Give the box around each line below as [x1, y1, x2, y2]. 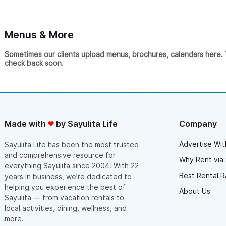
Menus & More [5, 28, 74, 41]
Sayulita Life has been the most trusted [5, 140, 139, 149]
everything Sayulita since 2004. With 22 [5, 161, 139, 170]
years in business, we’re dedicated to [5, 172, 132, 181]
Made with [5, 118, 48, 129]
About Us [179, 186, 210, 195]
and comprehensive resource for [5, 150, 116, 159]
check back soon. [5, 58, 64, 67]
